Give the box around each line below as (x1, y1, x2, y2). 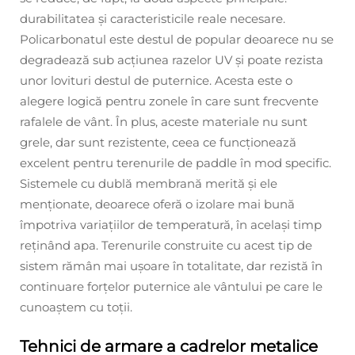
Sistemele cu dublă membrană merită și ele (20, 175, 277, 191)
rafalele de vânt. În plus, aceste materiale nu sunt (20, 113, 307, 129)
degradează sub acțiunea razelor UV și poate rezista (20, 52, 323, 67)
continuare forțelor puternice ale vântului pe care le (20, 278, 323, 294)
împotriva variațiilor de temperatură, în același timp (20, 216, 322, 232)
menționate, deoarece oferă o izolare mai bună (20, 196, 295, 212)
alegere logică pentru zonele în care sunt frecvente (20, 93, 319, 109)
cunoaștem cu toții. (20, 299, 132, 315)
